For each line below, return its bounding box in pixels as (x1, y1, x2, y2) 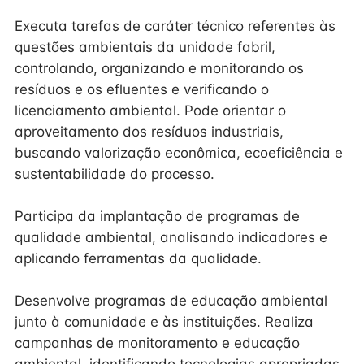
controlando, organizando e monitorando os (15, 60, 304, 76)
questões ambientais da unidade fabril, (15, 39, 275, 55)
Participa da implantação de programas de (15, 208, 300, 224)
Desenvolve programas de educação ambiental (15, 292, 327, 309)
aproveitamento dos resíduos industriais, (15, 123, 284, 140)
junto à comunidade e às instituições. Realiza (15, 314, 314, 330)
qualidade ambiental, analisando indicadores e (15, 229, 327, 245)
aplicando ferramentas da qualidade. (15, 250, 262, 266)
